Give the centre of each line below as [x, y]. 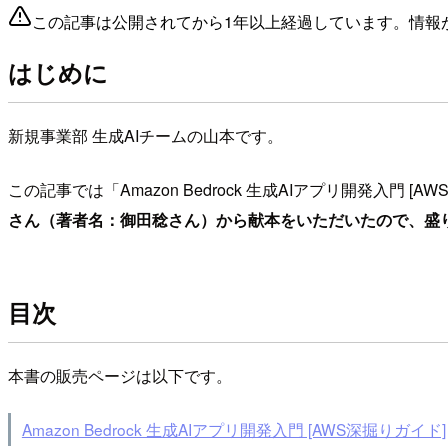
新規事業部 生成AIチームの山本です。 [145, 135]
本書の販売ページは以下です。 [120, 375]
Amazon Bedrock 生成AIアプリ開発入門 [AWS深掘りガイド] [233, 429]
